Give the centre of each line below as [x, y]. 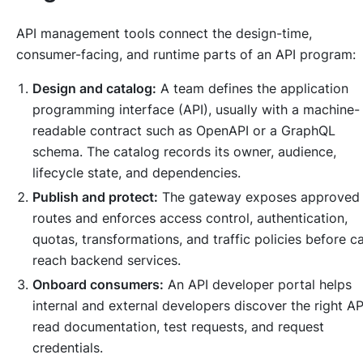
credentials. [68, 347]
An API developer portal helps [258, 284]
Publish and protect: [95, 196]
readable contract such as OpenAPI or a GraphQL [184, 130]
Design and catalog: [94, 88]
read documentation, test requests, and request [178, 326]
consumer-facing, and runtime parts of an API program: [186, 54]
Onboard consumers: [98, 284]
